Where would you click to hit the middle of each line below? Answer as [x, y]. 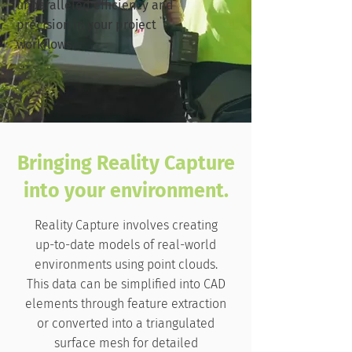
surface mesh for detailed [126, 343]
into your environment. [126, 191]
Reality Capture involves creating [126, 225]
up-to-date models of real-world [126, 245]
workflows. [46, 44]
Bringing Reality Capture [126, 163]
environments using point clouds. [126, 264]
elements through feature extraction [126, 304]
